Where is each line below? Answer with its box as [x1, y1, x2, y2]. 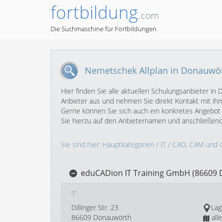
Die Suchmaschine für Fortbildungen [51, 24, 157, 33]
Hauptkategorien [103, 140, 154, 149]
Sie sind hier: [61, 140, 103, 149]
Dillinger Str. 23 [71, 203, 118, 212]
